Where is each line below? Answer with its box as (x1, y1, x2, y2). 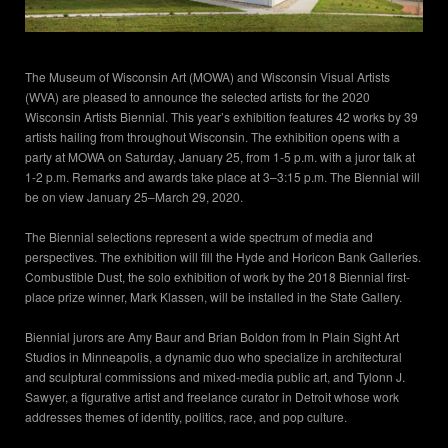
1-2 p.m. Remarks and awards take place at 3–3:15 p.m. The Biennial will (25, 168, 420, 186)
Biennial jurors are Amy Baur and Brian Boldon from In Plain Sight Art (25, 328, 399, 346)
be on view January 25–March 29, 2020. (25, 188, 243, 206)
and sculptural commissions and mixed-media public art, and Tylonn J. (25, 368, 405, 386)
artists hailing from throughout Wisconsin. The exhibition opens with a (25, 128, 400, 146)
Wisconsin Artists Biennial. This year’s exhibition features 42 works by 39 (25, 108, 418, 126)
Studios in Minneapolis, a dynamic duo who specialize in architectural (25, 348, 402, 366)
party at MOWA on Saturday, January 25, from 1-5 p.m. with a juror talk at (25, 148, 415, 166)
